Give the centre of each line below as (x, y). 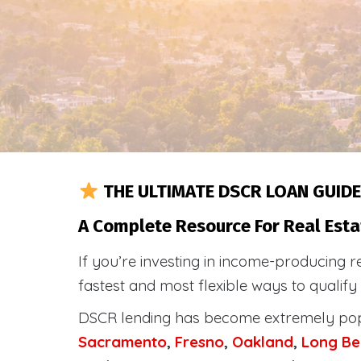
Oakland (263, 342)
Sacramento (122, 342)
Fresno (199, 342)
